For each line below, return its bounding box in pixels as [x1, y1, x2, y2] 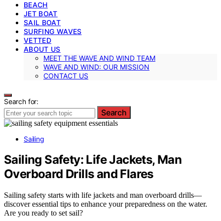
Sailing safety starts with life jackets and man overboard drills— [4, 191, 202, 200]
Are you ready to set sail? [4, 209, 83, 218]
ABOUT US [24, 44, 61, 53]
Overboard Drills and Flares [4, 167, 153, 182]
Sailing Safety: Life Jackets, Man [4, 152, 182, 167]
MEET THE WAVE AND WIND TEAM [43, 53, 155, 62]
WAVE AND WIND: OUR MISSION [43, 62, 149, 71]
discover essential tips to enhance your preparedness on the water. [4, 200, 207, 209]
